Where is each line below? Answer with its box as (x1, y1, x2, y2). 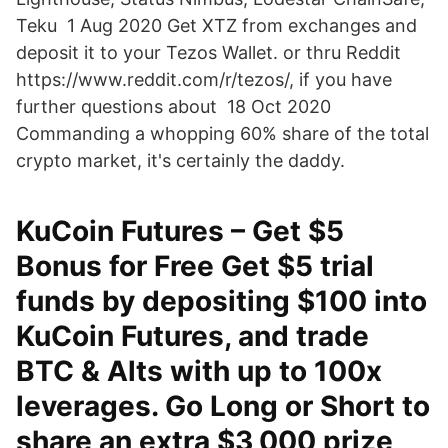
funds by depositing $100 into (16, 284, 427, 318)
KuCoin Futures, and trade (16, 319, 369, 353)
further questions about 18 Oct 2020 (16, 96, 331, 117)
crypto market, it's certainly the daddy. (16, 150, 345, 171)
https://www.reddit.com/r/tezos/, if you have (16, 69, 392, 90)
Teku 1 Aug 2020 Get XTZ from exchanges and (16, 15, 417, 36)
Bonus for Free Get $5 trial (16, 249, 374, 283)
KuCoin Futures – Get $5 (16, 214, 344, 248)
